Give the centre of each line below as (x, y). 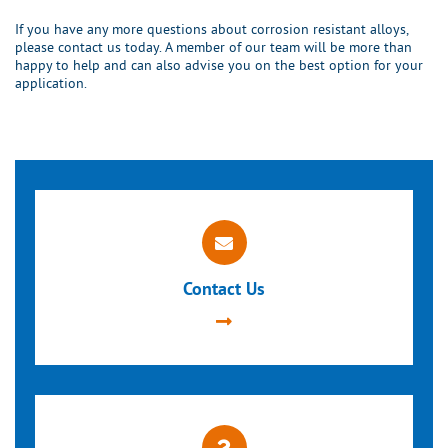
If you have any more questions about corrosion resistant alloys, (211, 29)
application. (51, 83)
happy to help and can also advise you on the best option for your (219, 65)
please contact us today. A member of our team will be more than (213, 47)
